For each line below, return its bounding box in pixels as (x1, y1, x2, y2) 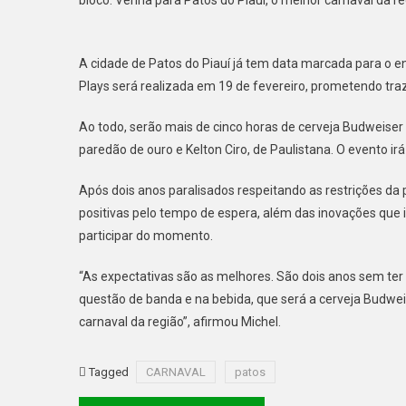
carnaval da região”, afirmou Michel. (79, 314, 281, 329)
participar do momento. (79, 227, 213, 243)
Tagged (89, 364, 131, 379)
